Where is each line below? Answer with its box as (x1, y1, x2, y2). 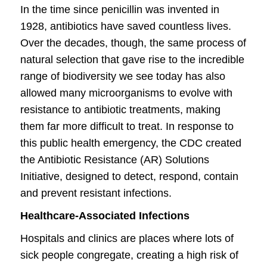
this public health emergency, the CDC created (20, 137, 241, 149)
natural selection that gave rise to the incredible (20, 54, 244, 66)
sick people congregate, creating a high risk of (20, 249, 238, 261)
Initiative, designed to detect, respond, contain (20, 170, 238, 182)
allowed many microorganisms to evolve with (20, 87, 232, 99)
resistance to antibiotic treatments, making (20, 104, 221, 116)
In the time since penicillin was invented (20, 4, 208, 15)
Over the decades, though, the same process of (20, 37, 246, 49)
